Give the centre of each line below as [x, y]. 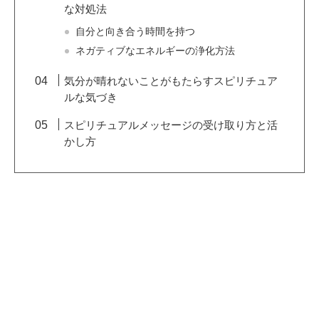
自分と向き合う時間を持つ [136, 32]
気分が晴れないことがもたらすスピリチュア [171, 81]
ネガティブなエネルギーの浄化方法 [156, 51]
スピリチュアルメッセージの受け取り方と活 [171, 125]
